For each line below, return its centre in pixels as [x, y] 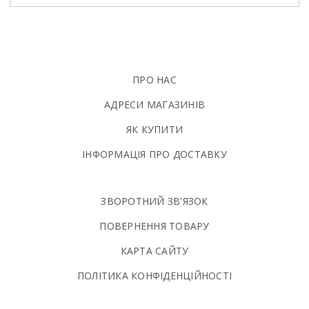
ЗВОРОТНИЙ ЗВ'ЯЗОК [154, 201]
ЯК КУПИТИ [154, 129]
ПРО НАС [154, 79]
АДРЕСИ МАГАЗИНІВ [154, 104]
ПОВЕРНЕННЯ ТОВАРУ [154, 226]
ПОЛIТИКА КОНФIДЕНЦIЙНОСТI [154, 275]
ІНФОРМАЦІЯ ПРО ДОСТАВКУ [154, 154]
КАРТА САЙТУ [154, 250]
